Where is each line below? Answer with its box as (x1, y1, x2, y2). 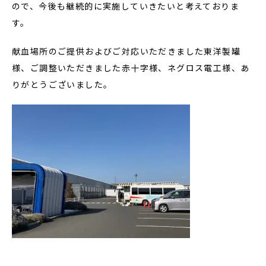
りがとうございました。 (12, 78, 113, 90)
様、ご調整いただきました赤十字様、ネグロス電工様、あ (12, 62, 250, 74)
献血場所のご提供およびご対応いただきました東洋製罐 (12, 45, 240, 57)
